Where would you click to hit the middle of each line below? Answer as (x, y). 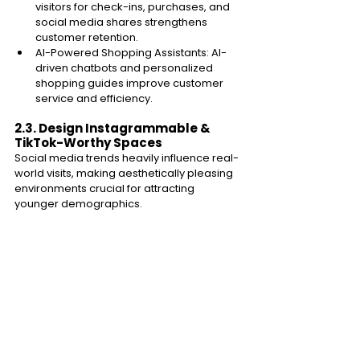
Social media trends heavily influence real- (127, 157)
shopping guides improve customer (131, 83)
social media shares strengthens (123, 22)
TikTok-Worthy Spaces (90, 142)
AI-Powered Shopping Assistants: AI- (131, 52)
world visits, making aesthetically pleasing (125, 173)
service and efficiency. (95, 98)
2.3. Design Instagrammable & (114, 128)
